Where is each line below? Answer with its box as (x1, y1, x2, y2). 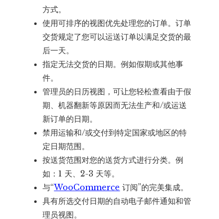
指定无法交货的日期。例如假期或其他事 (43, 59, 184, 69)
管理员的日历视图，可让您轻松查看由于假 (43, 86, 192, 96)
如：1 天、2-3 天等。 (43, 168, 120, 178)
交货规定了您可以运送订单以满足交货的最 (43, 31, 192, 42)
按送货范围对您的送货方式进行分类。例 (43, 154, 184, 165)
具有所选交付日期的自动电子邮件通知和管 (43, 196, 192, 206)
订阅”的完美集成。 (120, 182, 189, 192)
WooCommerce (54, 182, 120, 192)
